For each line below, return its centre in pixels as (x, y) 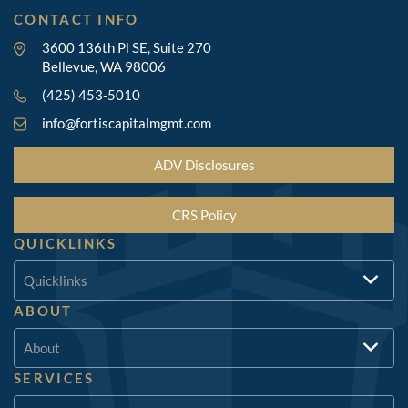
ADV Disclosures (204, 165)
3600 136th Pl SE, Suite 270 (126, 48)
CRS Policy (204, 215)
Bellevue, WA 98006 (103, 67)
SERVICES (54, 378)
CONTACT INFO (76, 20)
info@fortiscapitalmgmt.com (126, 123)
